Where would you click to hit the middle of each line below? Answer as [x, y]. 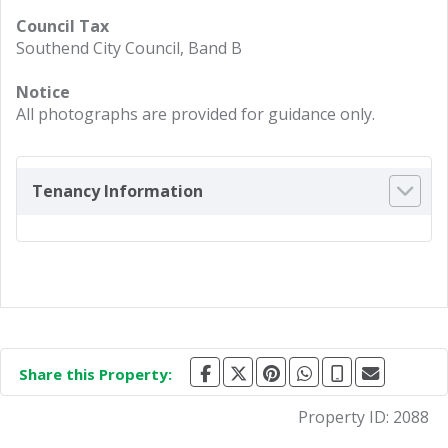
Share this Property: [95, 374]
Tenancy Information [117, 190]
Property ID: [345, 417]
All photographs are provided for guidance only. [195, 113]
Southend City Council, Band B [129, 47]
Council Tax [62, 25]
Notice [43, 91]
